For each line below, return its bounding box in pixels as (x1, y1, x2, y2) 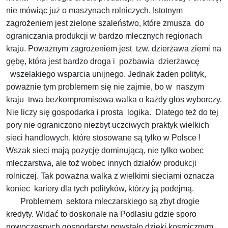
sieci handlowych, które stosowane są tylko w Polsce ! (6, 133, 203, 142)
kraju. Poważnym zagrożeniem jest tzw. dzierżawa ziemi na (6, 44, 221, 53)
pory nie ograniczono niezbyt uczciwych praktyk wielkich (6, 121, 209, 130)
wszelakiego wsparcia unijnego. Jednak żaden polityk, (6, 70, 206, 79)
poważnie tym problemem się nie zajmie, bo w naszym (6, 82, 204, 92)
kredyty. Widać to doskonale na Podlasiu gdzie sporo (6, 210, 196, 219)
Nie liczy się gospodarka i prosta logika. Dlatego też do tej (6, 108, 218, 117)
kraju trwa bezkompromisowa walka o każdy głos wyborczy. (6, 95, 222, 104)
